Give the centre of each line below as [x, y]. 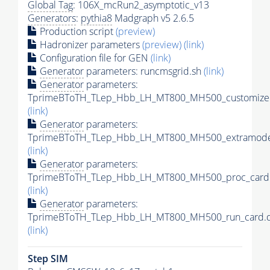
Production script [77, 32]
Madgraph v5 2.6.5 [153, 18]
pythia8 [96, 18]
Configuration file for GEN [94, 58]
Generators [52, 18]
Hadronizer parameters [90, 45]
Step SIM [48, 259]
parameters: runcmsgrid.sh [144, 71]
